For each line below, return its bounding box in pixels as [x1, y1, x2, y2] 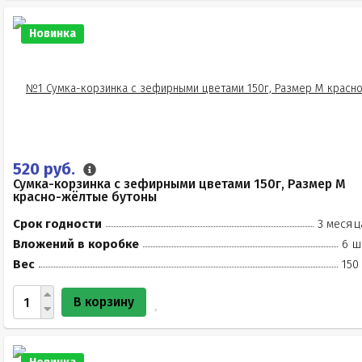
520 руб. [13, 159, 79, 179]
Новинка [29, 27, 76, 40]
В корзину [74, 294, 134, 309]
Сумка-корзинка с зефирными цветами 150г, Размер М [13, 176, 346, 192]
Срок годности [13, 217, 102, 231]
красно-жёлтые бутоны [13, 189, 157, 204]
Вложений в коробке [13, 237, 139, 251]
